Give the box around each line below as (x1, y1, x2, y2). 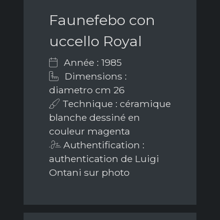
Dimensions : (62, 70, 127, 82)
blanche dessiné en (49, 111, 140, 124)
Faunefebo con (49, 11, 155, 29)
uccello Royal (49, 32, 142, 50)
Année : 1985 (61, 56, 122, 69)
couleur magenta (49, 125, 130, 137)
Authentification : (61, 139, 144, 151)
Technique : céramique (60, 98, 171, 110)
